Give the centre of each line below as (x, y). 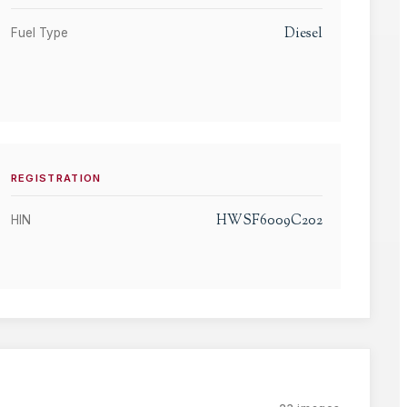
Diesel (303, 33)
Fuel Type (39, 32)
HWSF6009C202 (269, 221)
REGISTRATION (56, 179)
